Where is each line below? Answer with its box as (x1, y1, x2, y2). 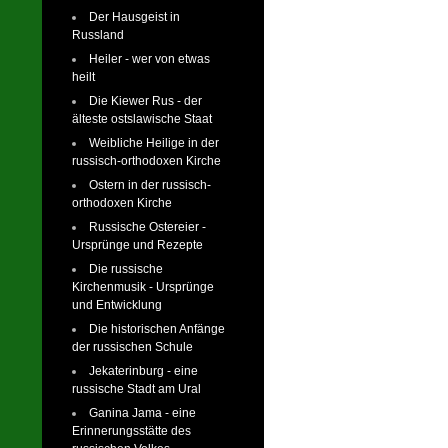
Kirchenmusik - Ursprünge (72, 279, 214, 294)
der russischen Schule (72, 339, 193, 354)
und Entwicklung (72, 297, 162, 312)
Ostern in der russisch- (89, 177, 211, 192)
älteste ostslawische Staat (72, 111, 212, 126)
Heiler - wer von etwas (89, 51, 210, 66)
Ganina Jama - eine (89, 405, 196, 420)
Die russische (89, 261, 163, 276)
